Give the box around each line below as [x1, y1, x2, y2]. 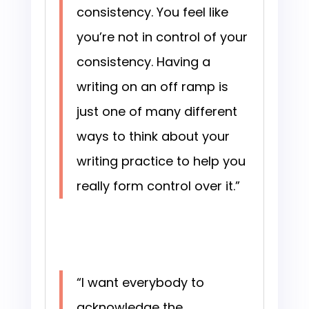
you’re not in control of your [76, 28, 248, 46]
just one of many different [76, 103, 237, 121]
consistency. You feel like [76, 3, 228, 21]
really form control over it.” [76, 177, 240, 195]
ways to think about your [76, 128, 230, 146]
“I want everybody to [76, 274, 204, 292]
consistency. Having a [76, 53, 210, 71]
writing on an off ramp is [76, 78, 228, 96]
